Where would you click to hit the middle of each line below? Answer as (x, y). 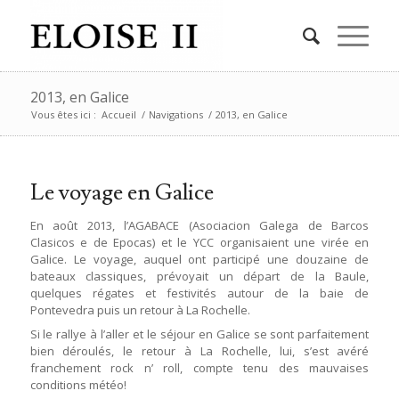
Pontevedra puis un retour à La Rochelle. (140, 310)
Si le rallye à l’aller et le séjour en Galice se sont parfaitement (199, 334)
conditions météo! (78, 385)
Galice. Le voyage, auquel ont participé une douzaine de (199, 259)
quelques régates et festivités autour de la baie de (199, 293)
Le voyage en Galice (122, 193)
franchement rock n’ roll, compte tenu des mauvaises (199, 368)
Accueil (118, 114)
